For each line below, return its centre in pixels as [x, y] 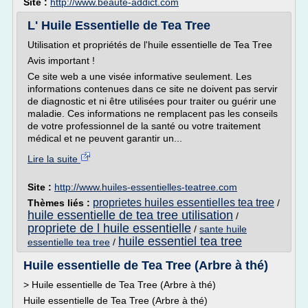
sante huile [223, 229]
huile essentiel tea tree [180, 241]
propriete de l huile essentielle [109, 228]
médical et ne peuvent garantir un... [105, 138]
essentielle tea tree [69, 242]
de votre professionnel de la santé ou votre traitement [144, 126]
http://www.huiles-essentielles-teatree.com [146, 187]
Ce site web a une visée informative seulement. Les [140, 76]
